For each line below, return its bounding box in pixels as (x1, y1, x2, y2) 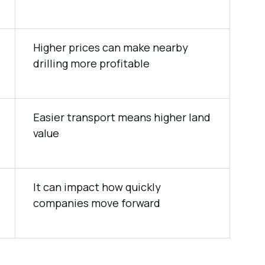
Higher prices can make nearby (33, 40, 188, 54)
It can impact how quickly (33, 180, 161, 194)
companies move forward (33, 196, 160, 210)
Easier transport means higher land (33, 110, 211, 124)
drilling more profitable (33, 56, 150, 70)
